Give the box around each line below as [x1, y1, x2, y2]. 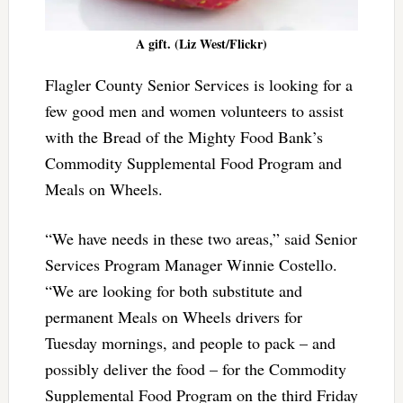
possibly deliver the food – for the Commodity [44, 357, 346, 380]
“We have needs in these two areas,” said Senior [44, 227, 357, 249]
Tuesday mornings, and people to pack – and [44, 331, 336, 354]
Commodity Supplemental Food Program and [44, 151, 342, 174]
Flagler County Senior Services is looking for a [44, 73, 353, 95]
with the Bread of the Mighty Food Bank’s [44, 125, 323, 148]
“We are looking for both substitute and [44, 279, 302, 301]
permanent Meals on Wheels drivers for [44, 305, 302, 327]
